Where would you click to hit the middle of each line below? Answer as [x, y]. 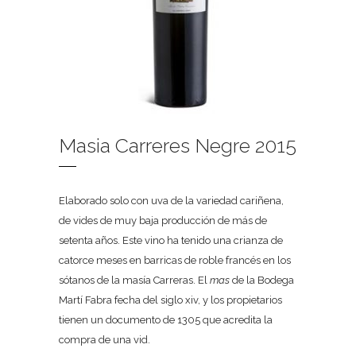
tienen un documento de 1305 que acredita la [166, 320]
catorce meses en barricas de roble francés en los [175, 260]
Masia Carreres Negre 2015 [178, 145]
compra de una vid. [104, 340]
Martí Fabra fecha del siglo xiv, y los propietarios [170, 300]
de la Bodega [262, 280]
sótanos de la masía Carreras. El [134, 280]
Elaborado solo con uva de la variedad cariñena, [171, 201]
